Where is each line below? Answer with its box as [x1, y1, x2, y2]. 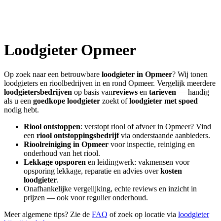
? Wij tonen [172, 70, 208, 78]
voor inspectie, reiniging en [109, 140, 195, 148]
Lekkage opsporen [24, 157, 86, 166]
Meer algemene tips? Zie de [4, 210, 90, 219]
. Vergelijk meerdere [153, 78, 216, 87]
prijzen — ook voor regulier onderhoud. [24, 193, 148, 202]
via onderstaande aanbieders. [119, 131, 210, 140]
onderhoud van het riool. [24, 148, 100, 157]
